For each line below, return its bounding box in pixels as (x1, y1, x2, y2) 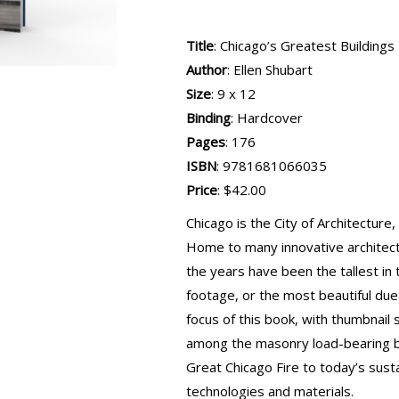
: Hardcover (231, 109, 303, 127)
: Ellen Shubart (227, 61, 313, 79)
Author (186, 61, 227, 79)
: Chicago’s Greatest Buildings (214, 37, 395, 55)
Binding (186, 109, 231, 127)
